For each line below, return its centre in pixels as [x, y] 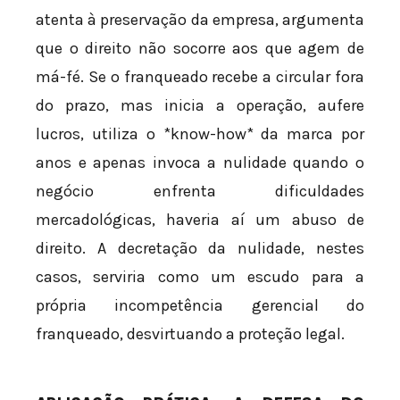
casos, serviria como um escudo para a [200, 277]
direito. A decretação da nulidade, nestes [200, 249]
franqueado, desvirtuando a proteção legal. [190, 334]
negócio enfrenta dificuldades [200, 192]
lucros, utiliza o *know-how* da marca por [200, 134]
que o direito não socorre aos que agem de [200, 49]
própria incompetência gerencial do [200, 306]
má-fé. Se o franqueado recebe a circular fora [200, 77]
